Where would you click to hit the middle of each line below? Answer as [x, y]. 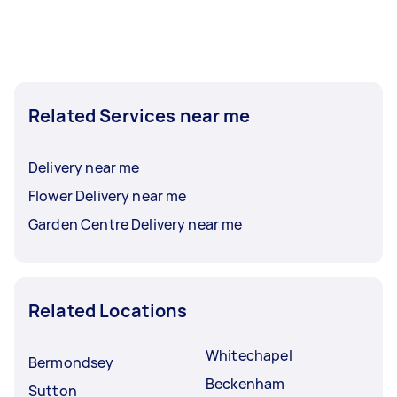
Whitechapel [249, 355]
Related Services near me [140, 116]
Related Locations [108, 311]
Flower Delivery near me [108, 196]
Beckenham [245, 384]
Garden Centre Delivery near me [136, 224]
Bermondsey [71, 362]
